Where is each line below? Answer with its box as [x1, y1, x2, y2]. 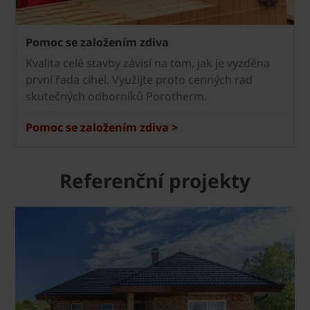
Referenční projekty [60, 167, 250, 194]
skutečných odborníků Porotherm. [26, 89, 207, 104]
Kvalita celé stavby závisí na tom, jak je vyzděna [26, 55, 270, 71]
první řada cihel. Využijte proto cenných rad [26, 72, 253, 87]
